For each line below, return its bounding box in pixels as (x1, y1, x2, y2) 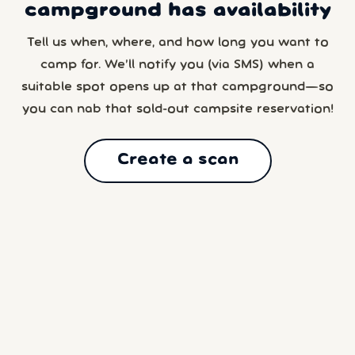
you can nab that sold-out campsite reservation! (21, 103, 334, 115)
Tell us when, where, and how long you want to (26, 36, 329, 48)
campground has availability (24, 2, 331, 20)
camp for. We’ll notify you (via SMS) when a (40, 59, 315, 71)
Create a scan (116, 153, 239, 168)
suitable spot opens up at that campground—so (21, 81, 334, 93)
